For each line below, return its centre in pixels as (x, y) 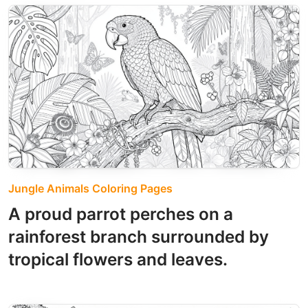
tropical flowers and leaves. (118, 259)
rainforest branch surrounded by (139, 236)
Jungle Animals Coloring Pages (90, 188)
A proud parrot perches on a (121, 214)
